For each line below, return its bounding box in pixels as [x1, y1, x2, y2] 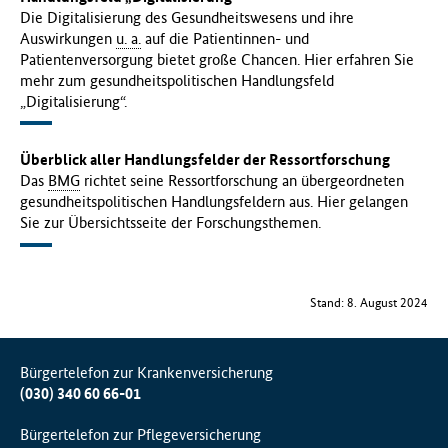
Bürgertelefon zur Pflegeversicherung [20, 424, 261, 444]
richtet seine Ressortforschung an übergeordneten [80, 171, 404, 191]
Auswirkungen [20, 28, 116, 48]
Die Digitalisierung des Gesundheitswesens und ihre [20, 7, 354, 27]
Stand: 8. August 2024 [310, 294, 428, 310]
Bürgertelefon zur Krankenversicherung [20, 362, 273, 382]
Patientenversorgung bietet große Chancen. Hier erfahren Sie [20, 49, 414, 69]
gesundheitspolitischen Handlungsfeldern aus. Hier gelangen [20, 192, 408, 212]
